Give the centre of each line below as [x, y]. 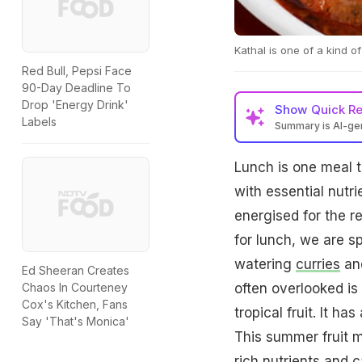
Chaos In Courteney [75, 288]
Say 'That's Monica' [76, 322]
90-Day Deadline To [76, 88]
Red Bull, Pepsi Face [77, 71]
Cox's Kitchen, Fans [75, 305]
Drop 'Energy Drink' [75, 105]
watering [265, 264]
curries [318, 264]
